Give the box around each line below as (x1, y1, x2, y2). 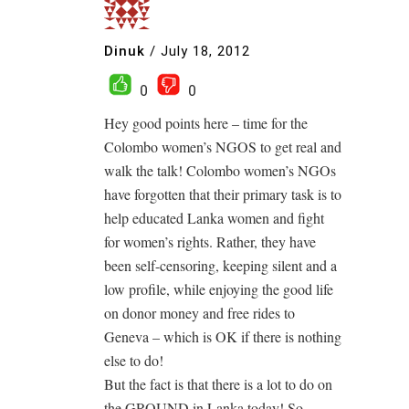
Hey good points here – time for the (104, 112, 308, 132)
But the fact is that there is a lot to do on (104, 373, 332, 393)
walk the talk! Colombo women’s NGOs (104, 160, 336, 180)
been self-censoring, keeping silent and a (104, 255, 337, 275)
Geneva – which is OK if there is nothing (104, 326, 341, 346)
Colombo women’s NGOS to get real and (104, 136, 341, 156)
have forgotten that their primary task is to (104, 184, 341, 204)
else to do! (104, 350, 163, 370)
